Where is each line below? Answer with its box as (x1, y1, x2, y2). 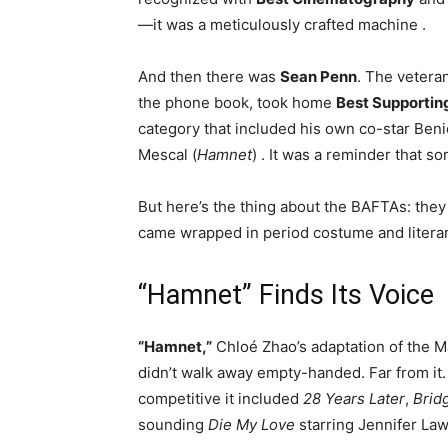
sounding (138, 415, 208, 435)
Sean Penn (280, 67, 357, 87)
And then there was (138, 67, 280, 87)
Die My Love (208, 415, 295, 435)
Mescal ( (138, 145, 197, 165)
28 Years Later (303, 389, 405, 409)
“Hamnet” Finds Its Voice (138, 279, 434, 312)
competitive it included (138, 389, 303, 409)
